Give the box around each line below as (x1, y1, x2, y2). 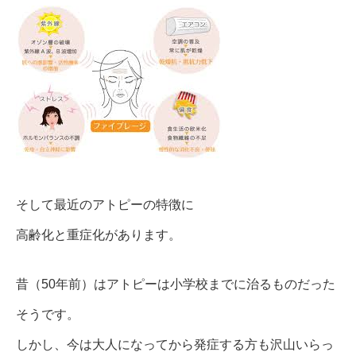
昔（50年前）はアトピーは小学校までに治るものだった (16, 277, 335, 291)
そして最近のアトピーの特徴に (16, 198, 194, 211)
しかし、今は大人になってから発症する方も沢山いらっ (16, 338, 334, 351)
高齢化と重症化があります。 (16, 228, 181, 242)
